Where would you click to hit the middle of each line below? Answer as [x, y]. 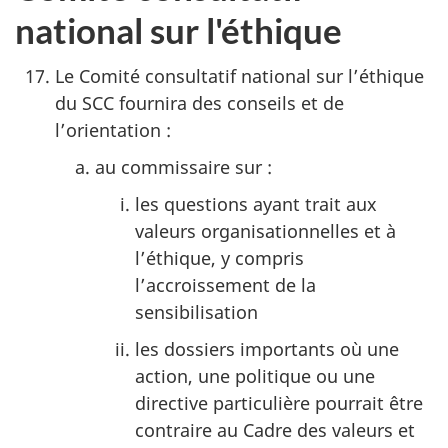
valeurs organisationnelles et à [265, 231]
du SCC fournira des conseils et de [199, 103]
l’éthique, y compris [219, 258]
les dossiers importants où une [267, 349]
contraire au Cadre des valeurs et [275, 430]
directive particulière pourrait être [279, 403]
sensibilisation [196, 312]
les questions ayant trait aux [256, 204]
